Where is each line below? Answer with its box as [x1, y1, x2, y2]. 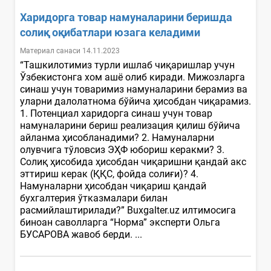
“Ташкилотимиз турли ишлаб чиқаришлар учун [20, 59, 235, 71]
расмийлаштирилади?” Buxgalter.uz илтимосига [20, 204, 236, 216]
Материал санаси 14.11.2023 [20, 46, 120, 55]
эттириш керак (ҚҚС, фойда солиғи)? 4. [20, 168, 198, 180]
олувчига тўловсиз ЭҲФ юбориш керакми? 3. [20, 143, 224, 155]
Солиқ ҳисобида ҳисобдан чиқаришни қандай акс [20, 155, 246, 168]
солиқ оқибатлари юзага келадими [20, 25, 200, 39]
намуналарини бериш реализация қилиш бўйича [20, 119, 240, 131]
